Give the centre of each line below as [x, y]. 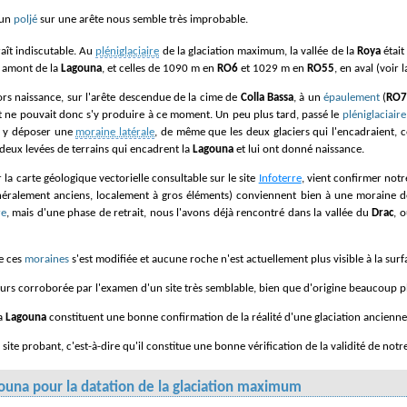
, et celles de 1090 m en [159, 68]
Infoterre [280, 178]
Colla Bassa [267, 97]
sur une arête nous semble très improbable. [143, 19]
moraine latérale [115, 132]
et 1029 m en [273, 68]
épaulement [352, 97]
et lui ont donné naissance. [299, 149]
